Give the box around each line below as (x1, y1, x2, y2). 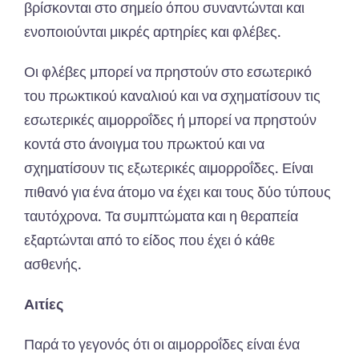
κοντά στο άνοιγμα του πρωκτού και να (24, 135, 264, 153)
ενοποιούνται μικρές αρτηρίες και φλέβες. (24, 22, 281, 41)
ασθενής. (24, 255, 82, 273)
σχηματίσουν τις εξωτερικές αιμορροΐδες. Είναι (24, 159, 313, 177)
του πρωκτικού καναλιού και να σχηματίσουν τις (24, 87, 321, 105)
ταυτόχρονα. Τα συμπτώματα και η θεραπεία (24, 207, 298, 225)
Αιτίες (24, 295, 63, 313)
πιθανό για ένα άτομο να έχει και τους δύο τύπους (24, 183, 331, 201)
